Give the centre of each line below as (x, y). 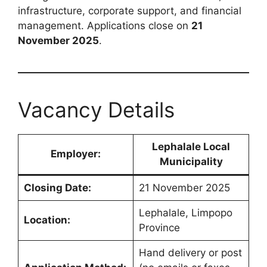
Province (159, 227)
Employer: (76, 153)
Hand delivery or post (190, 252)
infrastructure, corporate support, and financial (130, 10)
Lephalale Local (191, 146)
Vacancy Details (96, 109)
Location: (47, 220)
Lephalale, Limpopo (185, 212)
